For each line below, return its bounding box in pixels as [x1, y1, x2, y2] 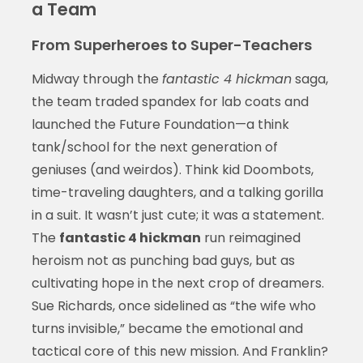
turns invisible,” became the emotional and [31, 319, 303, 339]
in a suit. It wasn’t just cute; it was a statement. [31, 206, 324, 225]
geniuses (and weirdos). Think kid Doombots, [31, 160, 314, 180]
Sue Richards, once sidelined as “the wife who [31, 297, 316, 316]
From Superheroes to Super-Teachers [31, 35, 312, 56]
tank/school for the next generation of [31, 138, 278, 157]
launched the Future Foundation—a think [31, 115, 289, 135]
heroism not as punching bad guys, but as [31, 251, 295, 271]
